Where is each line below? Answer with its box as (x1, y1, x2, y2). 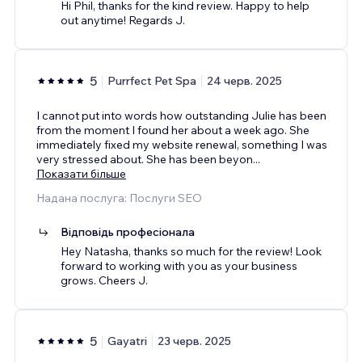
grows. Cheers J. (61, 273, 148, 288)
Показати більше (36, 166, 126, 182)
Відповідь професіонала (61, 225, 195, 240)
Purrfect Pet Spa (107, 74, 196, 89)
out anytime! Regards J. (61, 13, 185, 28)
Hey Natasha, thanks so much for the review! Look (61, 244, 322, 259)
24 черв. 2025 (207, 74, 282, 89)
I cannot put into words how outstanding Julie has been (36, 108, 326, 124)
